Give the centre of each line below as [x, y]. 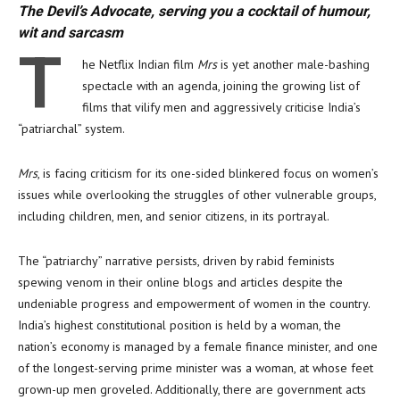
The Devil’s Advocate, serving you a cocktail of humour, [194, 11]
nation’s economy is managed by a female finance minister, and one [198, 346]
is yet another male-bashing [293, 64]
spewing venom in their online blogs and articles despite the [180, 282]
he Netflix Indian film [140, 64]
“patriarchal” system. [71, 129]
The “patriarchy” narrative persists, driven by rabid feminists [176, 261]
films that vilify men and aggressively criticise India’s [221, 107]
